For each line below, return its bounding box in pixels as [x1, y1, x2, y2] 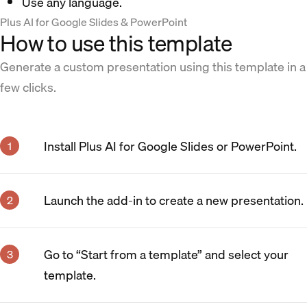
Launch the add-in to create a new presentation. [44, 190, 304, 210]
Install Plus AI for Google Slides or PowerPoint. [44, 136, 297, 156]
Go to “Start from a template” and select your [44, 244, 288, 265]
